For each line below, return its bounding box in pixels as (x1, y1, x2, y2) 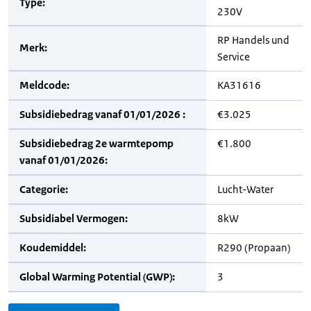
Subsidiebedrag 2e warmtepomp (19, 137, 174, 150)
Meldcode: (19, 78, 69, 92)
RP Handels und (217, 33, 289, 47)
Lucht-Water (217, 183, 274, 196)
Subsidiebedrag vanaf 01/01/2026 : (19, 108, 185, 121)
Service (217, 50, 250, 63)
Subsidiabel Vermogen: (19, 212, 128, 225)
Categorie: (19, 183, 68, 196)
